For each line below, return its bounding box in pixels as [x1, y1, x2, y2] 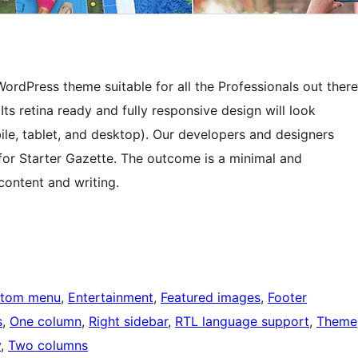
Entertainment [68, 289, 153, 306]
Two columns [8, 337, 88, 354]
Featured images [161, 289, 261, 306]
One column [10, 313, 82, 330]
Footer [268, 289, 307, 306]
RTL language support [175, 313, 309, 330]
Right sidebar [89, 313, 168, 330]
